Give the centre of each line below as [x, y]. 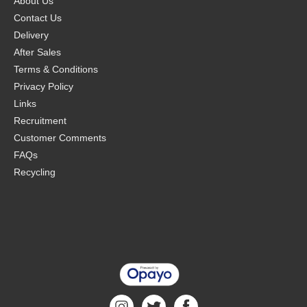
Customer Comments [60, 138]
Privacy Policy [44, 86]
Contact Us [38, 18]
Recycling [35, 172]
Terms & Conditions [56, 69]
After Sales [37, 52]
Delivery [31, 35]
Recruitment [40, 121]
